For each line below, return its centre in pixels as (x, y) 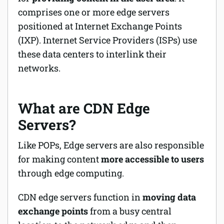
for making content (59, 159)
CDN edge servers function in (80, 197)
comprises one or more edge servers (94, 12)
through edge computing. (71, 173)
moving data (169, 197)
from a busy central (130, 211)
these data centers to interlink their (92, 54)
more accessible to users (152, 159)
